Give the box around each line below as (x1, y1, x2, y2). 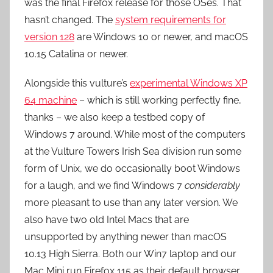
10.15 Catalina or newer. (24, 48, 128, 60)
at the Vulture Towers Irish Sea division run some (24, 146, 241, 157)
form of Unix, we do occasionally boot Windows (24, 163, 240, 174)
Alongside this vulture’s (24, 77, 130, 89)
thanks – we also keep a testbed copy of (24, 112, 205, 123)
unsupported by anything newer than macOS (24, 231, 227, 243)
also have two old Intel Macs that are (24, 214, 189, 225)
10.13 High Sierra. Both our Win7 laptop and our (24, 248, 236, 260)
